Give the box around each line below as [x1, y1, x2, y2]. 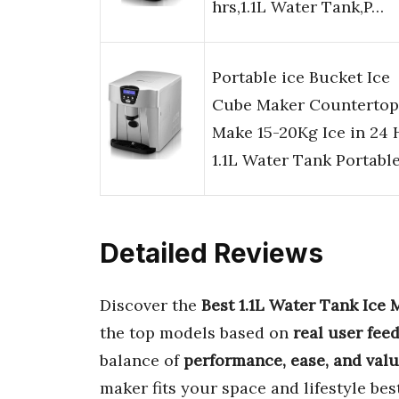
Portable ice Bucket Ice [212, 67, 390, 88]
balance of [100, 349, 183, 370]
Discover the [100, 294, 201, 315]
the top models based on [100, 322, 293, 343]
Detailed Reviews [100, 237, 323, 270]
